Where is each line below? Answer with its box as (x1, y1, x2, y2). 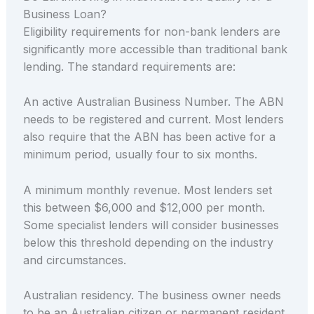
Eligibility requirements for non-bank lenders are (22, 24, 280, 39)
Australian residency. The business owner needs (22, 288, 281, 303)
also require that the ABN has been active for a (22, 130, 275, 144)
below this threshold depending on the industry (22, 235, 273, 250)
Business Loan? (22, 6, 107, 21)
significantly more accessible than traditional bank (22, 41, 287, 56)
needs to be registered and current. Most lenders (22, 112, 284, 127)
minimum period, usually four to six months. (22, 147, 257, 162)
